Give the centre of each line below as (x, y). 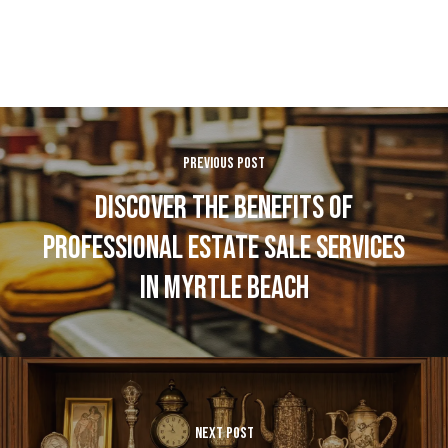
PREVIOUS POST (224, 163)
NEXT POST (224, 433)
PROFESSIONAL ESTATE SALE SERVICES (224, 248)
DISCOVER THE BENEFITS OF (224, 208)
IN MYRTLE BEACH (224, 288)
